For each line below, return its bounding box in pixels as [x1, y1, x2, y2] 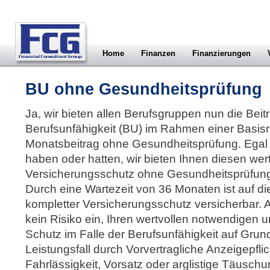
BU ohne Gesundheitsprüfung [25, 80, 262, 98]
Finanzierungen [192, 49, 251, 58]
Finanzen [141, 49, 175, 58]
